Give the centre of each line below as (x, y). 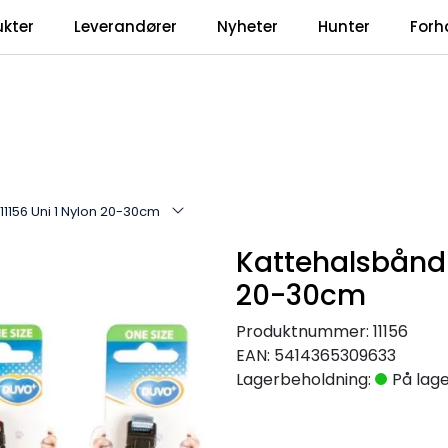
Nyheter (247, 26)
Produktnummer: (302, 331)
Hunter (343, 26)
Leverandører (125, 26)
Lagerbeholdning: (303, 379)
